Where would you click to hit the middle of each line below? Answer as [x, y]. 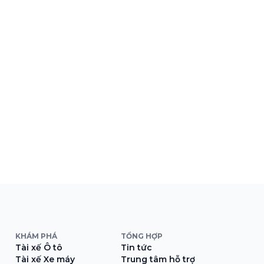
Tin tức [136, 247]
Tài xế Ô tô [39, 247]
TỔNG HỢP [141, 236]
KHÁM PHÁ [36, 236]
